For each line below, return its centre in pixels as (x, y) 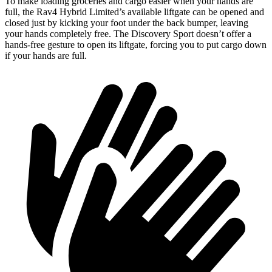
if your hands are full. (46, 56)
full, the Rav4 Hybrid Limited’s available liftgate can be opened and (134, 12)
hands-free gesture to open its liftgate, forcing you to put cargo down (136, 45)
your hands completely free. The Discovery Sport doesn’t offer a (128, 34)
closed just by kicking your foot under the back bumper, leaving (127, 23)
